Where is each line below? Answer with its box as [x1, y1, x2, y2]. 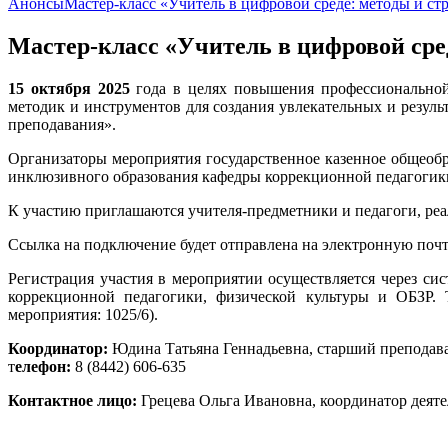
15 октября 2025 [8, 79, 130, 97]
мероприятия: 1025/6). [8, 305, 158, 323]
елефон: [15, 357, 71, 375]
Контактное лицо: [8, 391, 137, 409]
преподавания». [8, 115, 116, 133]
